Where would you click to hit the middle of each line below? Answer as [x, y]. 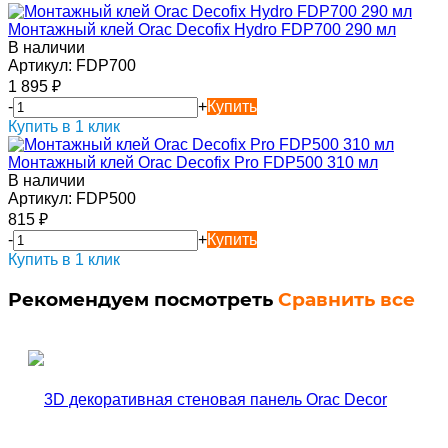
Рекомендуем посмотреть [143, 300]
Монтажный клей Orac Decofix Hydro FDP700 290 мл [202, 30]
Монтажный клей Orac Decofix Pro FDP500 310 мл [193, 163]
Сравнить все [346, 300]
